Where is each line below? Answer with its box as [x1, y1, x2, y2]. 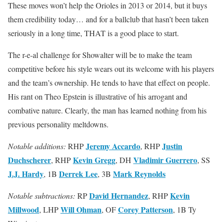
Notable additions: [8, 141, 66, 152]
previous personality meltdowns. [8, 119, 109, 130]
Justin [162, 140, 182, 152]
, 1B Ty [173, 204, 196, 215]
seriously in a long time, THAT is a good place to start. [8, 28, 179, 39]
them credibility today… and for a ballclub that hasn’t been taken [8, 14, 209, 25]
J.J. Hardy [8, 168, 44, 180]
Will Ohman [60, 204, 102, 216]
